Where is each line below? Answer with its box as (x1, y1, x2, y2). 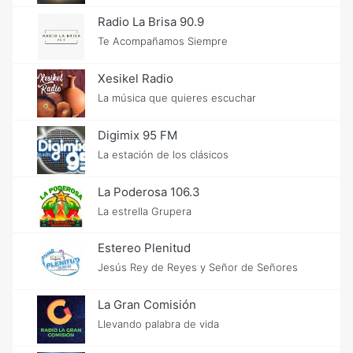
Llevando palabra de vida (97, 318, 219, 331)
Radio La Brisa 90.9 (97, 14, 204, 30)
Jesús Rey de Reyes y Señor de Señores (97, 261, 298, 274)
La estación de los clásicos (97, 147, 229, 161)
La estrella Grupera (97, 204, 191, 217)
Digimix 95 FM (97, 127, 177, 143)
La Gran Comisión (97, 297, 196, 313)
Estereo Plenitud (97, 240, 191, 256)
